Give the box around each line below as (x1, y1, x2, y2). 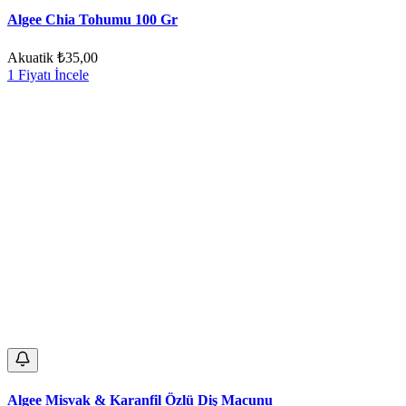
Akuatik (7, 50, 53, 66)
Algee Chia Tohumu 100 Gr (7, 12, 178, 28)
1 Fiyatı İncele (7, 67, 89, 83)
